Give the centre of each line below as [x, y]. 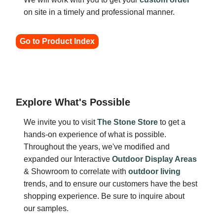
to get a [172, 122]
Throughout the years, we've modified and [97, 147]
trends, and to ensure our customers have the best [110, 184]
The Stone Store [128, 122]
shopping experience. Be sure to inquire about [104, 196]
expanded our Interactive [68, 159]
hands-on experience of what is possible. [95, 134]
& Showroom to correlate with [76, 171]
